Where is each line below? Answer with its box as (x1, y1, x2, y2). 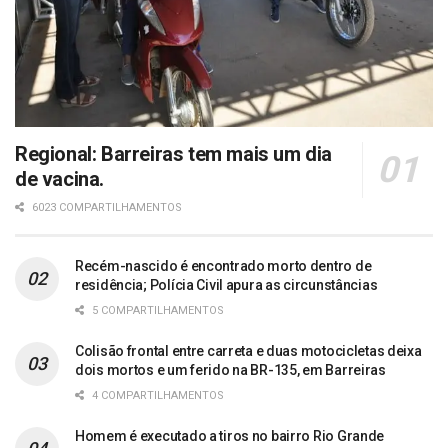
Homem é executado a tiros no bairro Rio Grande (75, 428, 385, 445)
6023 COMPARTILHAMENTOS (29, 201, 182, 215)
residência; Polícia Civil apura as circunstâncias (75, 277, 378, 294)
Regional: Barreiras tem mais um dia (15, 142, 333, 167)
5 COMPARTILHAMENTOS (89, 304, 224, 318)
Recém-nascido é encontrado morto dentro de (75, 258, 372, 275)
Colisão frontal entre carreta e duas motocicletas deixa (75, 343, 422, 360)
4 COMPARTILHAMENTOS (89, 389, 224, 403)
